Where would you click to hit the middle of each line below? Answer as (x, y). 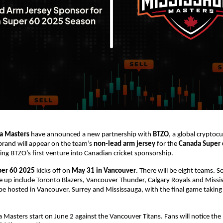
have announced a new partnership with (91, 135)
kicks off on (53, 171)
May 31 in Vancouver (104, 171)
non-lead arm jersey (124, 144)
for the (167, 144)
